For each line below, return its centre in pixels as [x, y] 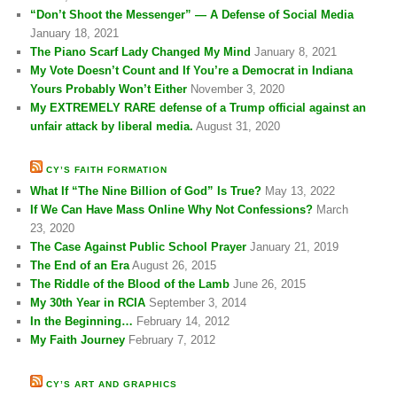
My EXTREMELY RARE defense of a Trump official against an [198, 107]
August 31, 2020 [238, 126]
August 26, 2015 [175, 266]
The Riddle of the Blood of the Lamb [130, 284]
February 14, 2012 [183, 322]
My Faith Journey [78, 340]
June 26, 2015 [270, 284]
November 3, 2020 [238, 89]
